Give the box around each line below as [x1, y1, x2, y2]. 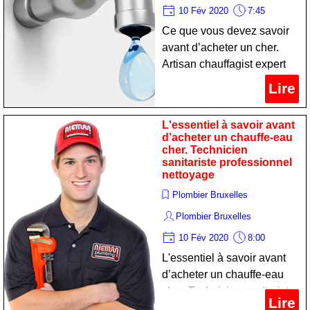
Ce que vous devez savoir [162, 25, 289, 37]
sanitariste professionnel [162, 156, 292, 168]
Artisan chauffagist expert [162, 58, 286, 70]
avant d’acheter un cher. [162, 42, 279, 53]
